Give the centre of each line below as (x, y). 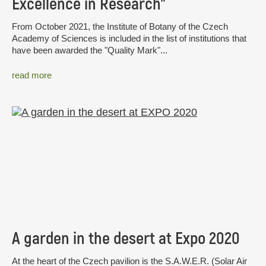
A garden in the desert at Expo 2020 (126, 239)
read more (32, 75)
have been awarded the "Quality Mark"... (90, 50)
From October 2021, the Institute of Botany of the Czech (120, 27)
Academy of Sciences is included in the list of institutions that (129, 39)
